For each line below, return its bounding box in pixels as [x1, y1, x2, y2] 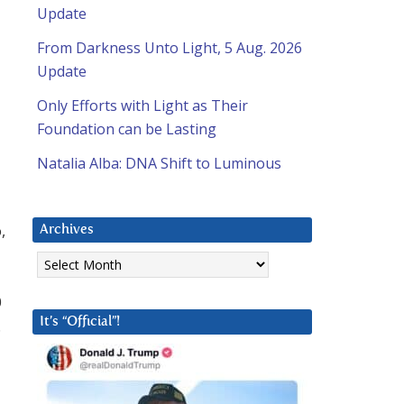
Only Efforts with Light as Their [37, 96, 248, 116]
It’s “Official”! [40, 315, 120, 329]
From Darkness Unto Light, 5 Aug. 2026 [37, 38, 302, 59]
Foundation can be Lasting [37, 119, 216, 140]
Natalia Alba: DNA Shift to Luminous [37, 153, 281, 174]
